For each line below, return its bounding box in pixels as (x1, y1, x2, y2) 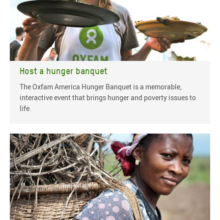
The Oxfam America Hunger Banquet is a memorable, (20, 82, 182, 91)
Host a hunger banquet (20, 65, 107, 76)
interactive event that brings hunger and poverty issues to (20, 92, 196, 102)
